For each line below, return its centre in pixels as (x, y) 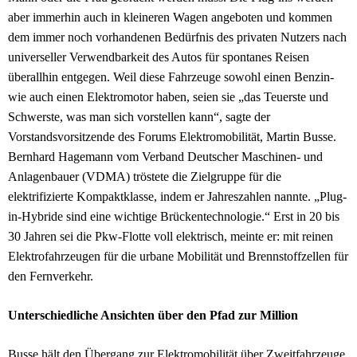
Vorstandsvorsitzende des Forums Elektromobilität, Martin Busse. (172, 136)
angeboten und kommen (270, 17)
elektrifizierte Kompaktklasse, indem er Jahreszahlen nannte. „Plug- (177, 196)
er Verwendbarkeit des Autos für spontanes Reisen (183, 57)
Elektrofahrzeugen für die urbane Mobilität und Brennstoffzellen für (178, 256)
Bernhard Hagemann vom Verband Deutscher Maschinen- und (165, 156)
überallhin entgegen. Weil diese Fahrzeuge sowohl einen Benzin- (171, 76)
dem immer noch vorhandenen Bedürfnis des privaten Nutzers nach (177, 37)
